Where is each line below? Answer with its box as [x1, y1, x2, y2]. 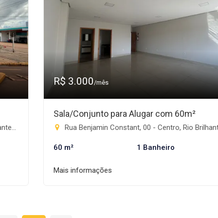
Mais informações [54, 166, 112, 175]
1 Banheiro [136, 143, 175, 152]
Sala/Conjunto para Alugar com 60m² [54, 109, 196, 119]
